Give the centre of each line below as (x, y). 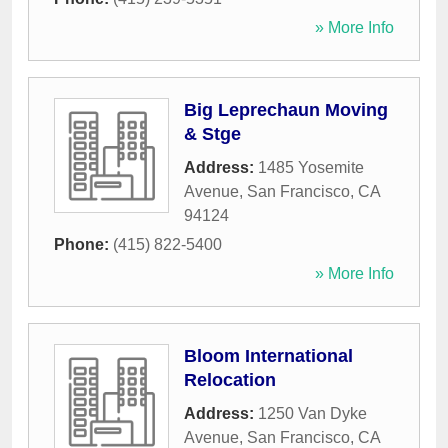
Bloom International (268, 356)
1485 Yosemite (311, 168)
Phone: (83, 245)
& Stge (212, 134)
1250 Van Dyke (312, 414)
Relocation (230, 380)
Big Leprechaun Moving (286, 110)
